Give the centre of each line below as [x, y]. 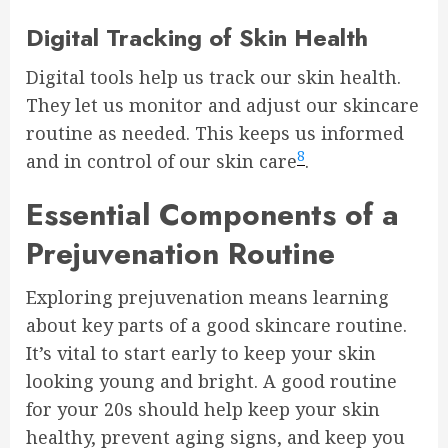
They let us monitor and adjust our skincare [222, 105]
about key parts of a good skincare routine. [216, 325]
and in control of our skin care [161, 161]
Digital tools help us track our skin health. [213, 77]
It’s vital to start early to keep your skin [201, 353]
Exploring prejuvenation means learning [207, 297]
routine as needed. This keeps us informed [215, 133]
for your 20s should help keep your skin [203, 409]
